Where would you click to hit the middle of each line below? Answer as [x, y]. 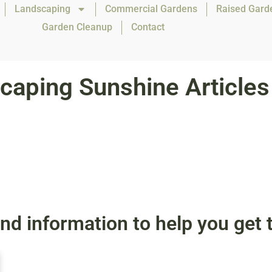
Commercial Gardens [151, 9]
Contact [148, 27]
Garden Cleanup [77, 27]
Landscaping [42, 9]
